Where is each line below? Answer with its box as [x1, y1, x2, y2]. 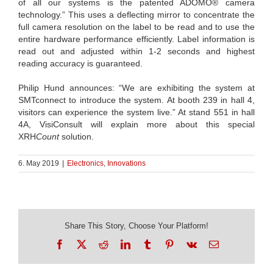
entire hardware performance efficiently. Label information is [18, 34, 255, 44]
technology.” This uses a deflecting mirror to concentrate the [18, 9, 255, 19]
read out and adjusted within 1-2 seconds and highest [18, 46, 255, 56]
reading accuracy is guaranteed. [18, 58, 143, 68]
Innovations [107, 158, 146, 168]
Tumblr [151, 238, 180, 249]
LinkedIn [129, 238, 165, 249]
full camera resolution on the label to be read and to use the [18, 21, 255, 32]
